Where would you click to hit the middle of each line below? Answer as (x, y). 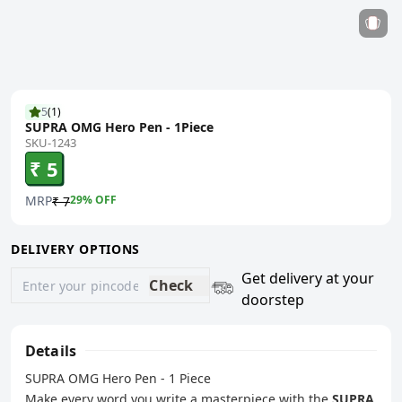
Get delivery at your (308, 278)
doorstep (273, 300)
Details (51, 350)
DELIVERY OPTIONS (76, 249)
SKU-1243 (51, 143)
